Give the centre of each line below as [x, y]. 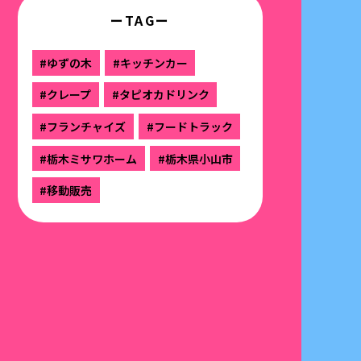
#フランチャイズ [83, 126]
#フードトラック [189, 126]
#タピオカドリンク [160, 95]
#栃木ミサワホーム [89, 158]
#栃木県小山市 [195, 158]
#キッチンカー [150, 62]
